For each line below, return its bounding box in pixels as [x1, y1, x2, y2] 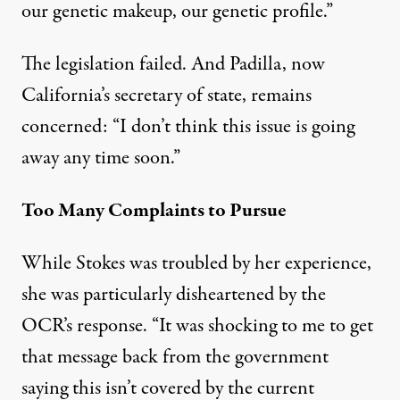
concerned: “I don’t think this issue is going [21, 112, 354, 141]
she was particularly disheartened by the [21, 280, 326, 309]
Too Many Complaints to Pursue [21, 196, 287, 225]
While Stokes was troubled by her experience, [21, 249, 371, 278]
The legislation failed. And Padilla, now [21, 50, 325, 79]
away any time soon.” [21, 144, 180, 172]
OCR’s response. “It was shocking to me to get [21, 312, 373, 340]
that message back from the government [21, 343, 329, 371]
